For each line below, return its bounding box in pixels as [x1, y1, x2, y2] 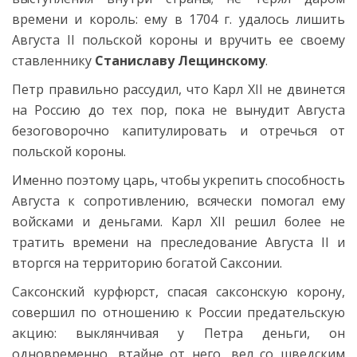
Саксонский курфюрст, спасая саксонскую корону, [12, 282, 345, 300]
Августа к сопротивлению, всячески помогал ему [12, 191, 345, 210]
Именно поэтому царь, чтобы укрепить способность [12, 171, 345, 189]
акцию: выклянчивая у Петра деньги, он [12, 324, 345, 342]
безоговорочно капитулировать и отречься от [12, 121, 345, 139]
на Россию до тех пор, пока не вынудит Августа [12, 100, 345, 119]
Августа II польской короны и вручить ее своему [12, 30, 345, 49]
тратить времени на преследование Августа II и [12, 233, 345, 251]
